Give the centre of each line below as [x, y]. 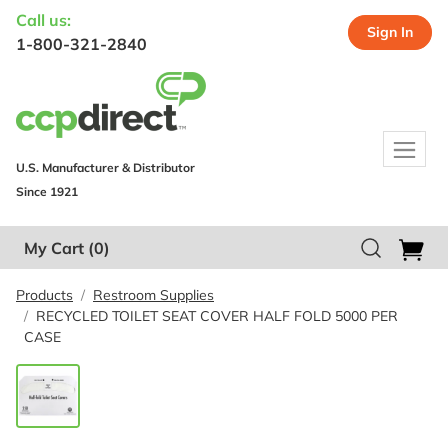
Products [44, 294]
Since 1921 [47, 191]
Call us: [43, 20]
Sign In [390, 31]
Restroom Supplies [153, 294]
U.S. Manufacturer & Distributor [105, 167]
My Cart [54, 248]
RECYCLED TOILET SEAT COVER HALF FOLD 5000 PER [217, 315]
